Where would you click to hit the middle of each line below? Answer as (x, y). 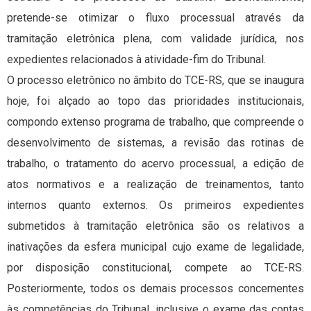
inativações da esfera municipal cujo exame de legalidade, (155, 247)
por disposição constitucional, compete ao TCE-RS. (155, 268)
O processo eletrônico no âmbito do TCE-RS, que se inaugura (155, 81)
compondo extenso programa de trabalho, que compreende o (155, 122)
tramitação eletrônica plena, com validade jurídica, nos (155, 39)
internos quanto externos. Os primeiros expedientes (155, 205)
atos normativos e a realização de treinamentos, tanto (155, 185)
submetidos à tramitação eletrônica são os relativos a (155, 226)
